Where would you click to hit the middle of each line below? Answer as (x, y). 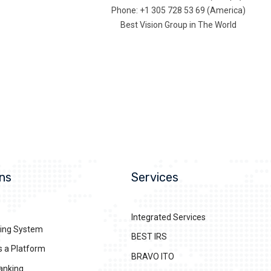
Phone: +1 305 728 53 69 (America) (178, 10)
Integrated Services (168, 217)
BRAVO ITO (153, 256)
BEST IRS (149, 237)
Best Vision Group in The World (178, 25)
